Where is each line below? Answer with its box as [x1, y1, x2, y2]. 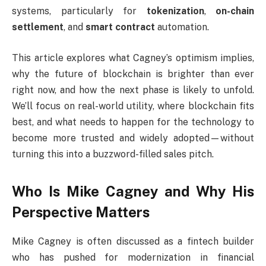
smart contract [85, 21, 155, 33]
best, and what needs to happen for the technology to [12, 116, 254, 128]
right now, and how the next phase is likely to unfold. [12, 84, 254, 96]
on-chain [216, 5, 254, 17]
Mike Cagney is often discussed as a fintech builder [12, 236, 254, 248]
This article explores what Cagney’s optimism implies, [12, 52, 254, 64]
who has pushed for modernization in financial [12, 252, 254, 264]
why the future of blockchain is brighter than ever [12, 68, 254, 80]
